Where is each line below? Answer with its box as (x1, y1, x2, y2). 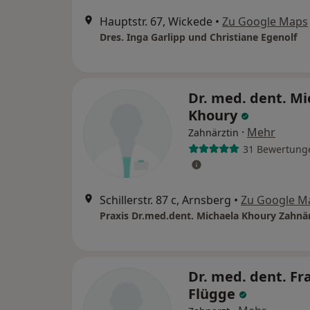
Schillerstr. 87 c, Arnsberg (100, 192, 231, 208)
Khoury (188, 106, 241, 125)
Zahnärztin (188, 126, 239, 139)
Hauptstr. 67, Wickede (100, 14, 212, 29)
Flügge (188, 284, 239, 303)
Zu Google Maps (222, 14, 308, 29)
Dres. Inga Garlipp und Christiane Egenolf (100, 30, 297, 44)
